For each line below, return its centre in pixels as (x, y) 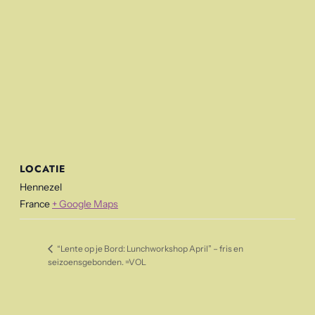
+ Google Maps (85, 204)
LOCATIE (43, 169)
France (35, 204)
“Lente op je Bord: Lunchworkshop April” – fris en (149, 248)
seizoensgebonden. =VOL (97, 262)
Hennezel (41, 187)
